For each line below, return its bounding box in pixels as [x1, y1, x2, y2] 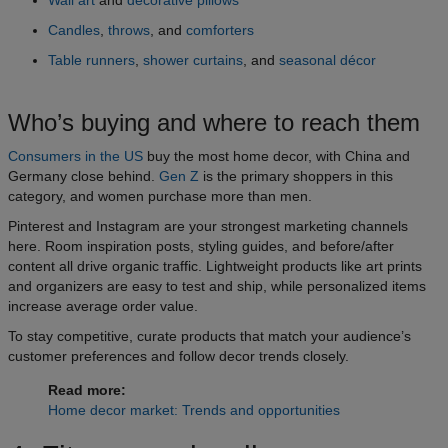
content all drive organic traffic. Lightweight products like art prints [8, 257, 422, 274]
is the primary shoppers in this [199, 167, 393, 184]
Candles [48, 21, 100, 38]
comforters [186, 21, 254, 38]
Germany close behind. [8, 167, 159, 184]
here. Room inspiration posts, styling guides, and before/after [8, 237, 394, 254]
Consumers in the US [8, 147, 143, 164]
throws [108, 21, 150, 38]
